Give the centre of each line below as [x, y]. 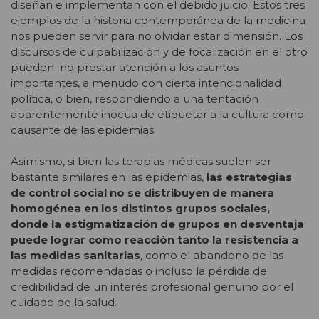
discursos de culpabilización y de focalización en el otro [159, 51]
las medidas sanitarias [75, 256]
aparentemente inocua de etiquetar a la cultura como [157, 114]
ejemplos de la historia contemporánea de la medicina [158, 20]
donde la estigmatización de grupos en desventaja [157, 224]
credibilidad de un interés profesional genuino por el [152, 287]
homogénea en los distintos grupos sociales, [140, 209]
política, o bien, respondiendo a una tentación [135, 98]
